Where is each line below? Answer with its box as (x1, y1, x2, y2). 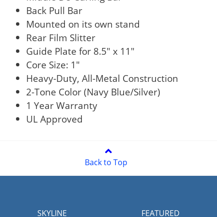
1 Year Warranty (26, 99, 98, 112)
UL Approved (26, 112, 83, 126)
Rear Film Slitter (26, 31, 96, 45)
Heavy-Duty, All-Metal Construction (26, 72, 179, 85)
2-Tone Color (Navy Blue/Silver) (26, 85, 161, 99)
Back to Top (85, 156, 127, 168)
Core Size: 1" (26, 58, 80, 72)
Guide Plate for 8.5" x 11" (26, 45, 135, 58)
